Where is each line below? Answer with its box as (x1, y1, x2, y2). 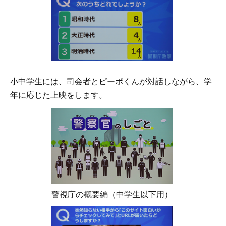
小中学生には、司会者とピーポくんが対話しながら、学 (10, 77, 212, 86)
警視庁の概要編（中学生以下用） (51, 190, 173, 199)
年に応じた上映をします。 (10, 91, 107, 100)
